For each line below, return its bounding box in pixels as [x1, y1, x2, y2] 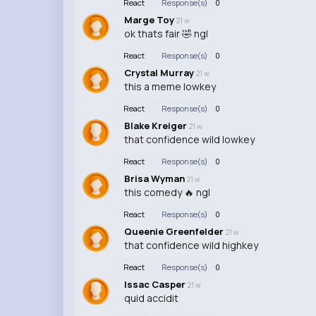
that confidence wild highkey [123, 238, 258, 252]
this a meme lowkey [123, 79, 216, 93]
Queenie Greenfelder [123, 224, 226, 238]
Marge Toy [123, 13, 176, 26]
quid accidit [123, 291, 178, 305]
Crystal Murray [123, 66, 196, 79]
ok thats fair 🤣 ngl [123, 26, 208, 40]
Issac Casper [123, 277, 188, 291]
